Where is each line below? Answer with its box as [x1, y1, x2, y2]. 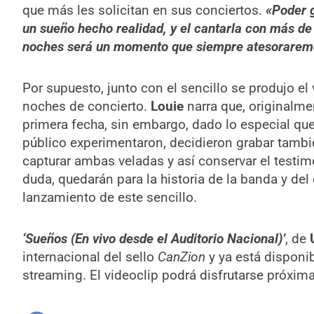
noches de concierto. [22, 97, 151, 114]
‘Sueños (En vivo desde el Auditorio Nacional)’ [22, 231, 285, 247]
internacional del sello [22, 249, 158, 266]
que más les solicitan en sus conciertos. [22, 1, 266, 18]
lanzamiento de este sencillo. [22, 189, 197, 205]
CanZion [157, 249, 205, 266]
